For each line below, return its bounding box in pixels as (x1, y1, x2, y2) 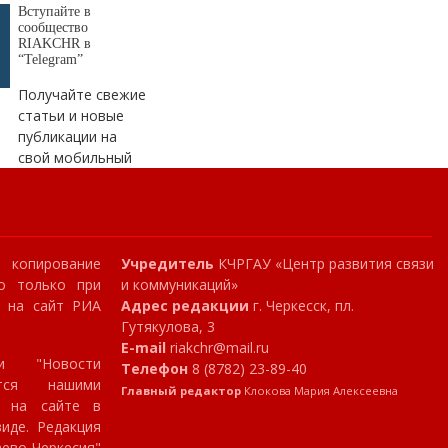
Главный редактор (121, 382, 242, 398)
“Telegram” (18, 51, 83, 67)
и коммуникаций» (121, 274, 239, 294)
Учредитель (121, 253, 215, 273)
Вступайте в (18, 3, 91, 19)
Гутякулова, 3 (121, 316, 216, 336)
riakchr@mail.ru (166, 337, 270, 357)
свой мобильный (18, 147, 132, 167)
